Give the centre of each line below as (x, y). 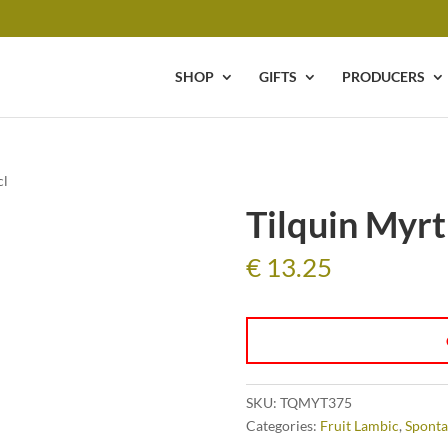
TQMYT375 (315, 402)
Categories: (282, 425)
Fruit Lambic (359, 425)
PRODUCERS (384, 76)
